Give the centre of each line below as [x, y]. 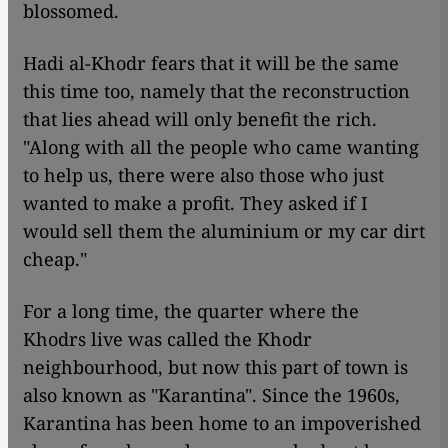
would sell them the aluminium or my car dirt [224, 231]
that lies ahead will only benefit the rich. [200, 119]
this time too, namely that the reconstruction [216, 91]
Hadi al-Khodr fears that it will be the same [211, 63]
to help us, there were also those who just [203, 175]
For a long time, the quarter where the [191, 311]
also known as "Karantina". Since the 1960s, [211, 395]
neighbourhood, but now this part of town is [215, 367]
